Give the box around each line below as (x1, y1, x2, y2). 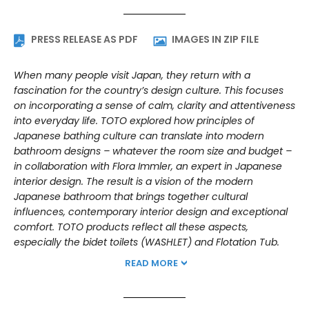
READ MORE (125, 257, 179, 270)
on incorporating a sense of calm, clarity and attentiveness (14, 99, 295, 113)
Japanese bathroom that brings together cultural (14, 190, 248, 204)
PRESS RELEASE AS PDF (31, 32, 138, 47)
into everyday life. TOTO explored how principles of (14, 114, 255, 128)
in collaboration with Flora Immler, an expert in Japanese (14, 159, 282, 174)
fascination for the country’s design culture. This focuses (14, 83, 283, 98)
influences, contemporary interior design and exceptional (14, 205, 288, 219)
